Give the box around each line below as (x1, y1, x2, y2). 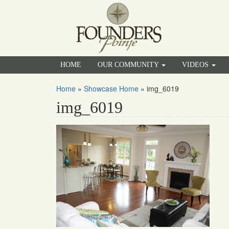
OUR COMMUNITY (98, 61, 161, 68)
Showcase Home (84, 83, 139, 94)
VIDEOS (182, 61, 211, 68)
